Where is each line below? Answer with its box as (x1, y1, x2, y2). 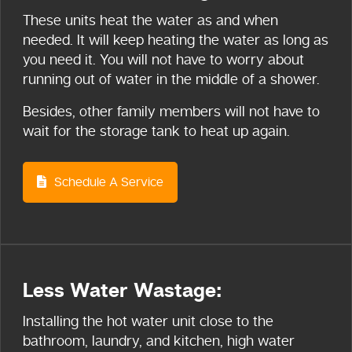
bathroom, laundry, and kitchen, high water (23, 332, 295, 350)
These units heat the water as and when (23, 11, 278, 29)
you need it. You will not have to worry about (23, 50, 304, 68)
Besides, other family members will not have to (23, 102, 320, 120)
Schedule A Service (51, 174, 163, 190)
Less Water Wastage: (23, 277, 222, 305)
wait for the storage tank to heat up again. (23, 122, 290, 140)
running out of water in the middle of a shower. (23, 70, 320, 88)
